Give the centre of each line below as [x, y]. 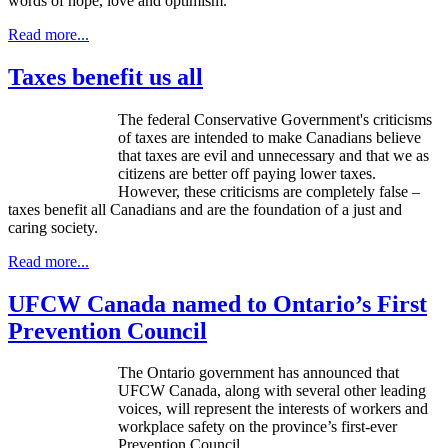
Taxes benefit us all [105, 76]
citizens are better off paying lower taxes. [247, 173]
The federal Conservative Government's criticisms [275, 119]
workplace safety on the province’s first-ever [257, 427]
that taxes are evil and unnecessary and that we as [273, 155]
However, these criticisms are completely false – [269, 191]
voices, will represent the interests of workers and [273, 409]
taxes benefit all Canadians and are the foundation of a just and [205, 209]
